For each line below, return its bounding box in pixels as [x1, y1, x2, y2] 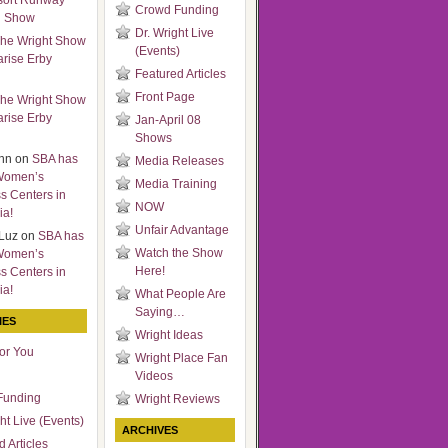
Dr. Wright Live [135, 26, 214, 40]
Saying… [135, 305, 185, 319]
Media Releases [135, 154, 224, 168]
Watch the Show [135, 246, 223, 260]
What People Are [135, 287, 226, 301]
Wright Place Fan [135, 351, 228, 365]
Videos [135, 369, 173, 383]
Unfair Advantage [135, 223, 229, 237]
